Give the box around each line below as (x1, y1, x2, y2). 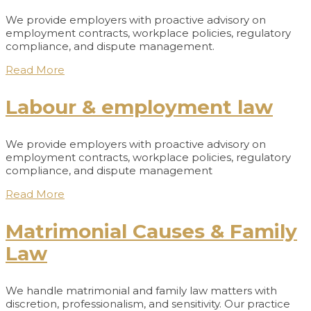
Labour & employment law (6, 94, 273, 119)
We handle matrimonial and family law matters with (6, 283, 277, 297)
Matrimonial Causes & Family (6, 219, 297, 243)
